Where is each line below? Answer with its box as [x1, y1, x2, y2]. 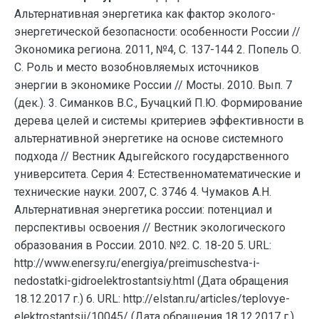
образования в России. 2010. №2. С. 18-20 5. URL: [14, 239, 271, 252]
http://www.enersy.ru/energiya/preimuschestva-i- [14, 256, 260, 270]
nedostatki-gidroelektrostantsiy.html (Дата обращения [14, 274, 288, 288]
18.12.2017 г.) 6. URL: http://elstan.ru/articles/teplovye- [14, 292, 290, 305]
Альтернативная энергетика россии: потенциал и [14, 203, 272, 216]
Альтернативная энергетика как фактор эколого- [14, 7, 276, 21]
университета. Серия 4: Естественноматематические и [14, 167, 300, 181]
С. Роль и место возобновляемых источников [14, 61, 259, 74]
